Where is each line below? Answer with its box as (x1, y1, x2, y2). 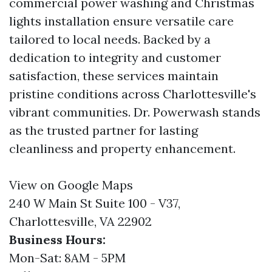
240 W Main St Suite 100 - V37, (9, 195, 180, 211)
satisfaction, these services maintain (9, 68, 219, 83)
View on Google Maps (9, 177, 133, 192)
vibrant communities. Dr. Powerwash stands (9, 104, 260, 120)
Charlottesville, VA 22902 (9, 214, 152, 229)
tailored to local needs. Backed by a (9, 32, 211, 47)
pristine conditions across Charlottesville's (9, 86, 256, 101)
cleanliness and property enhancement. (9, 141, 236, 156)
